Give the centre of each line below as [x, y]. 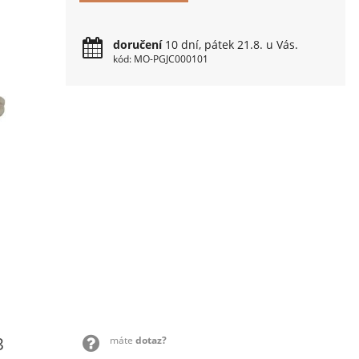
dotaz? [151, 341]
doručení [138, 44]
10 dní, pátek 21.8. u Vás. [230, 44]
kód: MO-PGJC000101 [161, 59]
